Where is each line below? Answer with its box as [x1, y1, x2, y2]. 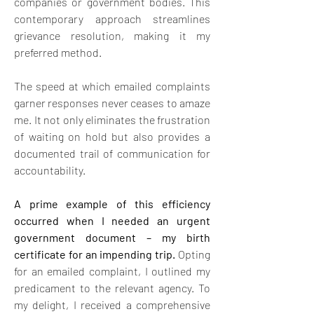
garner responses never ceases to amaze [14, 95, 210, 109]
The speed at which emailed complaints [14, 78, 210, 93]
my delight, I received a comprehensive [14, 297, 210, 311]
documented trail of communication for [14, 146, 210, 160]
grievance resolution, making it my [14, 28, 210, 42]
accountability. [14, 163, 86, 177]
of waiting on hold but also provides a [14, 129, 210, 143]
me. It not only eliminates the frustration [14, 112, 210, 126]
